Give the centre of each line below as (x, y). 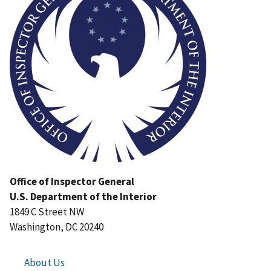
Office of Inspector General (72, 181)
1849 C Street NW (47, 211)
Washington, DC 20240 (57, 227)
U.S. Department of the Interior (83, 196)
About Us (44, 262)
